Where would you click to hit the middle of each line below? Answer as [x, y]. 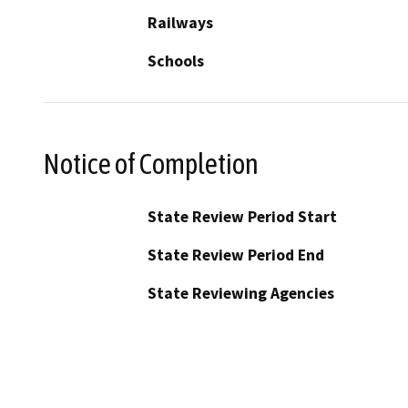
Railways [180, 23]
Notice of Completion [151, 163]
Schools [176, 61]
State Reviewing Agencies [241, 293]
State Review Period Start [242, 216]
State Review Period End [236, 255]
